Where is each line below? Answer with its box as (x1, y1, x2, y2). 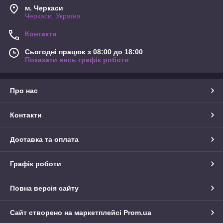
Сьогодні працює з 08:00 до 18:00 (25, 48, 143, 56)
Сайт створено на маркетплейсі (10, 209, 123, 217)
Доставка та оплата (10, 135, 79, 144)
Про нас (10, 87, 38, 95)
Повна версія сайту (10, 184, 79, 193)
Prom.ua (123, 209, 151, 217)
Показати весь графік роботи (25, 56, 129, 64)
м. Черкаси (25, 4, 63, 12)
